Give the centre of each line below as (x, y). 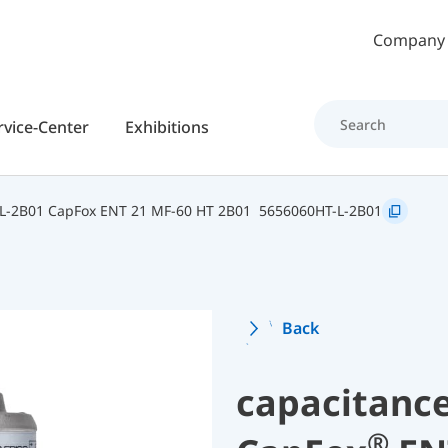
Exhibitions (166, 127)
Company (409, 40)
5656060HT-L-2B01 (320, 210)
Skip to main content (301, 39)
